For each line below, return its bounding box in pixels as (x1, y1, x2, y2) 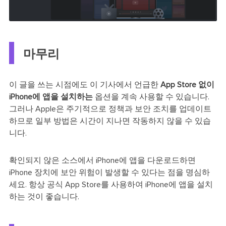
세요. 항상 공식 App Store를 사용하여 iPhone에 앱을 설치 (9, 181, 213, 189)
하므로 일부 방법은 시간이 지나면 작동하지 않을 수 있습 (9, 117, 211, 126)
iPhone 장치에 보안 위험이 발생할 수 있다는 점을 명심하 (9, 168, 210, 177)
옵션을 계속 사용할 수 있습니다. (92, 93, 209, 101)
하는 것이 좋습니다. (9, 193, 79, 201)
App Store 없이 (160, 81, 214, 89)
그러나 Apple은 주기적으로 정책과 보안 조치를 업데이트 (9, 105, 211, 114)
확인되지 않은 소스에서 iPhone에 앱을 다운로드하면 (9, 156, 196, 165)
